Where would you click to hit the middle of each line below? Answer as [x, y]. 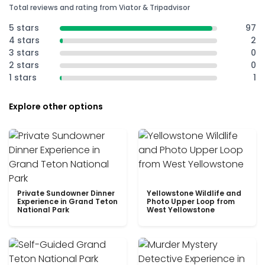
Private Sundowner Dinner [66, 193]
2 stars [24, 65]
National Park [43, 210]
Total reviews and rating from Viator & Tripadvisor [99, 7]
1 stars [23, 77]
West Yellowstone [181, 210]
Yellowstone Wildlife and [194, 193]
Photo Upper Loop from [191, 201]
